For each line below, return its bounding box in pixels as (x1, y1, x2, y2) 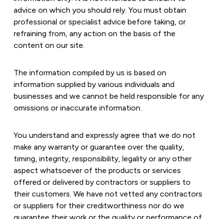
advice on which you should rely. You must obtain (14, 5, 186, 15)
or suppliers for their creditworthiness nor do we (14, 201, 184, 210)
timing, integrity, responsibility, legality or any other (14, 154, 192, 163)
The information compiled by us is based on (14, 68, 166, 77)
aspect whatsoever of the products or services (14, 166, 181, 175)
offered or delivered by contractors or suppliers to (14, 177, 191, 187)
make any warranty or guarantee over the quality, (14, 142, 184, 152)
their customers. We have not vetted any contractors (14, 189, 202, 198)
